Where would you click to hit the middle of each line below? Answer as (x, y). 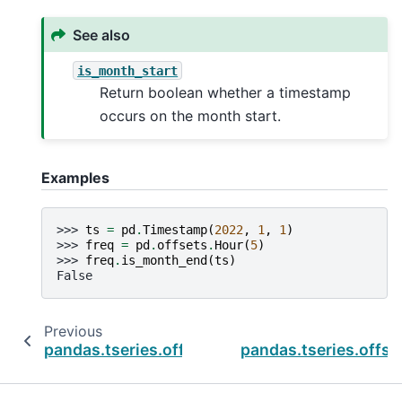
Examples (75, 178)
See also (102, 35)
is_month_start (128, 70)
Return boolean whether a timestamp (226, 93)
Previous (73, 331)
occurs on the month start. (191, 116)
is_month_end (164, 260)
